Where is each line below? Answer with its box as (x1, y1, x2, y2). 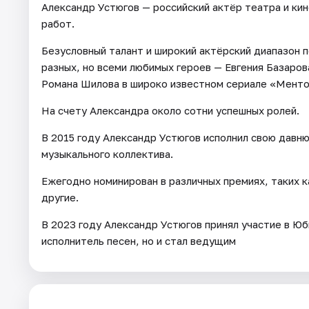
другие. (41, 191, 79, 204)
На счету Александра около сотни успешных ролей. (41, 104, 299, 117)
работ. (41, 17, 74, 30)
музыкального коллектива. (41, 148, 173, 161)
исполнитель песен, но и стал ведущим (41, 235, 236, 248)
